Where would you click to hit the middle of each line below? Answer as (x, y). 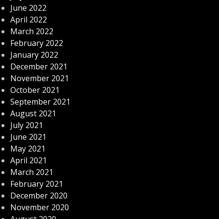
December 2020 (39, 196)
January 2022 (34, 55)
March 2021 (32, 172)
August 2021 (33, 113)
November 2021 (40, 78)
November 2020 (40, 207)
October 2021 (35, 90)
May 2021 (28, 149)
